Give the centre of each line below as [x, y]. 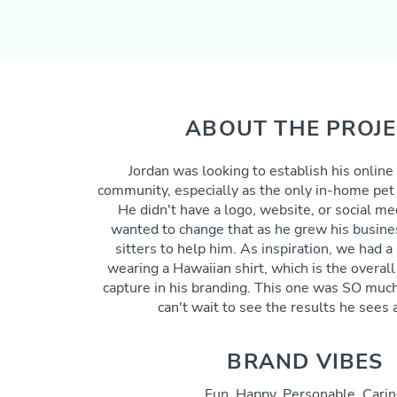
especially [206, 191]
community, [136, 191]
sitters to [146, 249]
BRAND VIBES [305, 362]
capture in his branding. [179, 288]
